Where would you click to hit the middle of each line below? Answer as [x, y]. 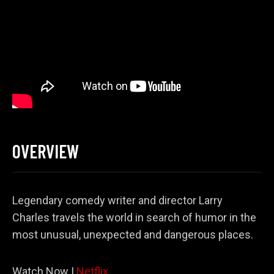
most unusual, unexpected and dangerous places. [133, 235]
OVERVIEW [46, 151]
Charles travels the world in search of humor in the [134, 218]
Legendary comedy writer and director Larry [117, 201]
